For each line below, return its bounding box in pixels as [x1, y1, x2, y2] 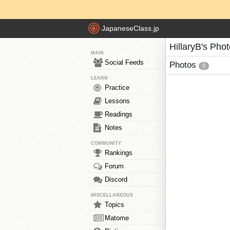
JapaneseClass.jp [102, 24, 159, 33]
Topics [105, 201, 124, 208]
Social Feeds [105, 59, 144, 66]
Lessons [105, 97, 130, 105]
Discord [105, 176, 127, 183]
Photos [169, 60, 199, 70]
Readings [105, 110, 132, 118]
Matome [105, 214, 129, 222]
